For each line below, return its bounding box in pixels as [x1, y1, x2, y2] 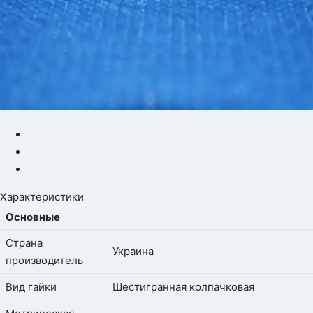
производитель [6, 254, 83, 268]
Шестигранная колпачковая [112, 280, 254, 294]
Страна [6, 236, 43, 250]
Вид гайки [6, 280, 57, 294]
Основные [6, 210, 60, 224]
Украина [112, 245, 154, 259]
